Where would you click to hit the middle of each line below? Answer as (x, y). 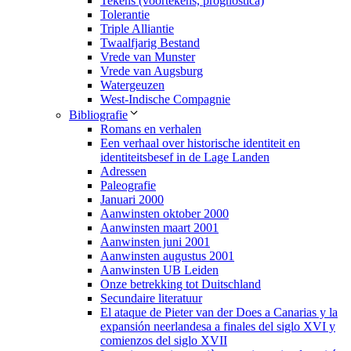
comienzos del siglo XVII (164, 341)
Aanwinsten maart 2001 (159, 228)
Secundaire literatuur (151, 299)
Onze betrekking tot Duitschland (181, 284)
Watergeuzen (132, 85)
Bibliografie (98, 115)
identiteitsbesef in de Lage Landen (185, 157)
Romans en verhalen (151, 129)
